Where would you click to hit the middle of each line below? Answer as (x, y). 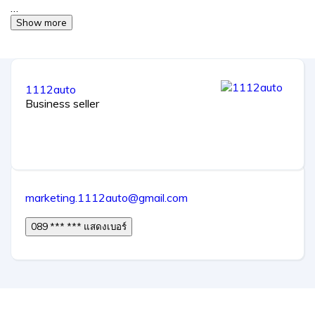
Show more (41, 23)
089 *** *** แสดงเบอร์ (105, 227)
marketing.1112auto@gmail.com (107, 198)
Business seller (62, 104)
